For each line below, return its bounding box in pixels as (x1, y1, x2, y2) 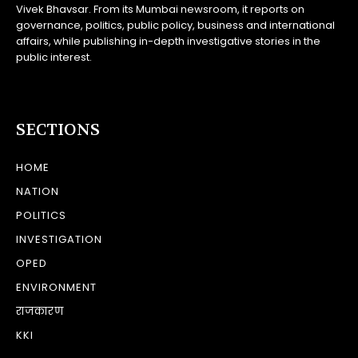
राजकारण (16, 303, 64, 319)
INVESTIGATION (16, 231, 102, 247)
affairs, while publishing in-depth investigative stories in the (16, 33, 320, 49)
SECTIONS (16, 119, 100, 140)
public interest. (16, 49, 92, 65)
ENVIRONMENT (16, 279, 97, 295)
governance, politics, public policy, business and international (16, 17, 335, 33)
